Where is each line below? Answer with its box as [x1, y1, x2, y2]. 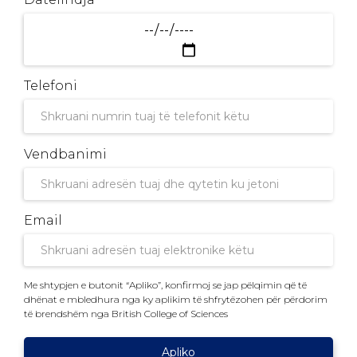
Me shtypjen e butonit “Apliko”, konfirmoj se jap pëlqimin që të [24, 278, 307, 291]
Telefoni [24, 78, 77, 94]
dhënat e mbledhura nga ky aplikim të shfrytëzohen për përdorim [24, 292, 328, 305]
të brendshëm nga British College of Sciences [24, 307, 228, 320]
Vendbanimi [24, 146, 107, 162]
